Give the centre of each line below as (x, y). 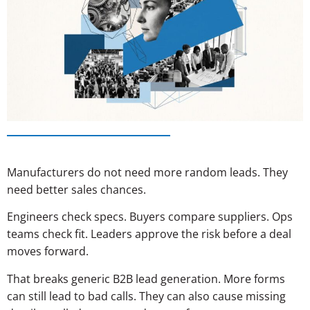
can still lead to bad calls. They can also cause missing (146, 296)
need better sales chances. (76, 190)
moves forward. (48, 252)
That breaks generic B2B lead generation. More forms (146, 279)
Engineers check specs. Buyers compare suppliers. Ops (150, 217)
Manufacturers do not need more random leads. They (147, 173)
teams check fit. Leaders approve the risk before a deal (149, 234)
